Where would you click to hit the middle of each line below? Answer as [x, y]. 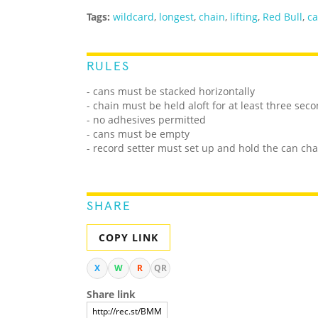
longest [176, 17]
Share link [111, 295]
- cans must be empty [138, 134]
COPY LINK [128, 238]
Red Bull [283, 17]
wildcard [133, 17]
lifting [244, 17]
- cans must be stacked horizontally [171, 92]
